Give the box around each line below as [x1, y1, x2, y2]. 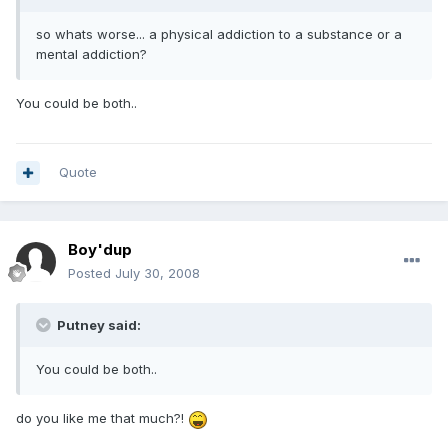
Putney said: [54, 317, 141, 334]
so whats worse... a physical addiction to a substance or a [36, 26, 402, 43]
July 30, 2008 [115, 265, 200, 282]
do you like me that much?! [16, 410, 188, 427]
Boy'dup [68, 240, 132, 260]
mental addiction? [36, 46, 147, 63]
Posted [68, 265, 115, 282]
